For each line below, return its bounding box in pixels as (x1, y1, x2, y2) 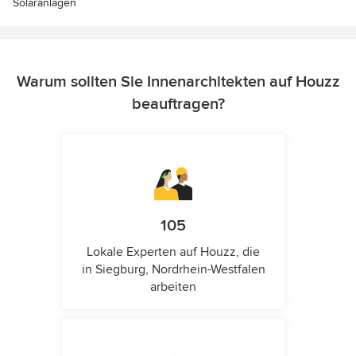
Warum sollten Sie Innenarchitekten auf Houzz (16, 72, 340, 92)
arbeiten (150, 279, 196, 296)
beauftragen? (131, 95, 225, 114)
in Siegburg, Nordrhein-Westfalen (81, 261, 265, 278)
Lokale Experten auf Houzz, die (87, 244, 260, 261)
